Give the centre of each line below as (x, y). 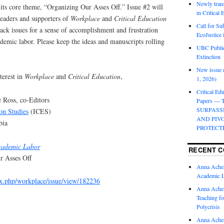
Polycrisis (208, 207)
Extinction (208, 57)
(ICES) (40, 111)
